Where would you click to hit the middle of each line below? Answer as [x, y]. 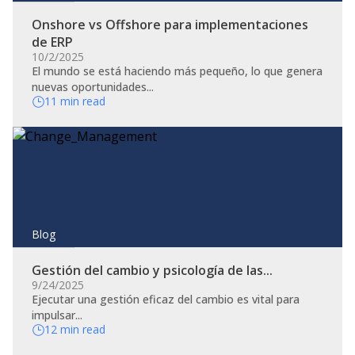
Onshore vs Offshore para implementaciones [170, 25]
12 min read [75, 329]
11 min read [75, 101]
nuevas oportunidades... [93, 87]
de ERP [52, 42]
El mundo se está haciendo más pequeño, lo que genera [177, 71]
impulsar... [57, 315]
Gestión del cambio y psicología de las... [152, 270]
